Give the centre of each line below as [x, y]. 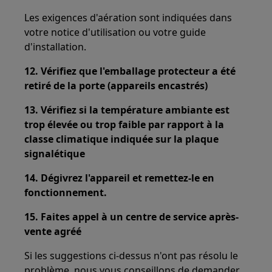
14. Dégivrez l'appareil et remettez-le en [120, 178]
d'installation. [56, 47]
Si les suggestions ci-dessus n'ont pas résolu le [131, 256]
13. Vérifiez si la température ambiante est [127, 110]
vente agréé [53, 231]
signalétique [55, 154]
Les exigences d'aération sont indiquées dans [128, 18]
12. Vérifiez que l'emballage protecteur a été [130, 71]
